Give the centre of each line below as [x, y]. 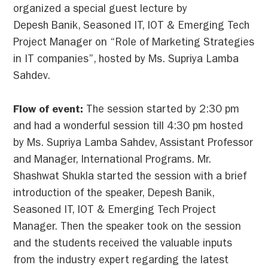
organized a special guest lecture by [100, 10]
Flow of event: [50, 111]
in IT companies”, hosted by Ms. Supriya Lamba [126, 61]
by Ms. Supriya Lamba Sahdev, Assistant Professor [133, 144]
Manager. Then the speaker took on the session [127, 228]
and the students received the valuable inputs [123, 245]
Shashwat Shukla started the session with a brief [130, 178]
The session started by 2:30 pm [163, 111]
